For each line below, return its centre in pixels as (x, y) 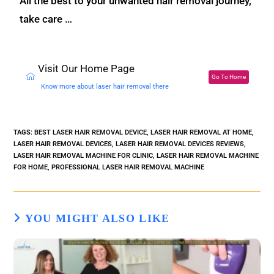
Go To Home (228, 77)
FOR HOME (31, 167)
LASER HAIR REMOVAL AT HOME (202, 132)
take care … (46, 19)
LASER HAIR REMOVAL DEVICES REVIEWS (180, 144)
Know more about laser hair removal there (105, 86)
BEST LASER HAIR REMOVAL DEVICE (91, 132)
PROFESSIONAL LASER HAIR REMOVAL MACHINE (128, 167)
